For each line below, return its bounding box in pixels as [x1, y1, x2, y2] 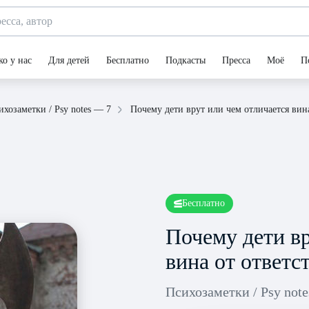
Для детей [48, 55, 90, 66]
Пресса [222, 55, 250, 66]
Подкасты [166, 55, 206, 66]
